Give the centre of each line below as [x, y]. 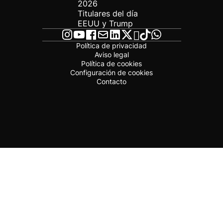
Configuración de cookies [111, 72]
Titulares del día [108, 13]
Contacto [111, 81]
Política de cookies [111, 63]
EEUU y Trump [105, 23]
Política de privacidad [111, 46]
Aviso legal [111, 55]
